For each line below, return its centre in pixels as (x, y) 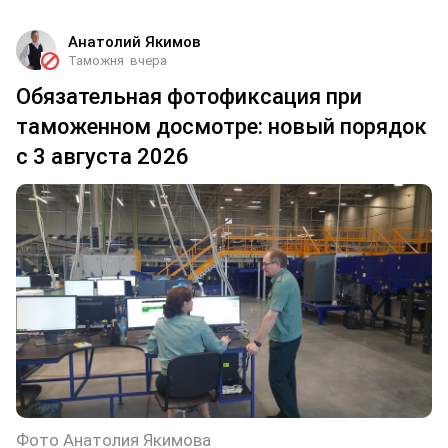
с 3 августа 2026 (102, 157)
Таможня (96, 61)
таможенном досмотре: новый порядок (221, 127)
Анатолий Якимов (134, 42)
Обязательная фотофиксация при (189, 97)
